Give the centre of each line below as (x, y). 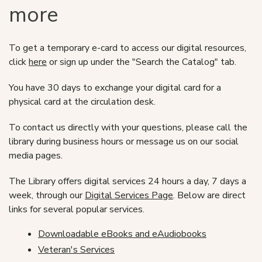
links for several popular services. (77, 209)
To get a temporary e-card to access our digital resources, (127, 48)
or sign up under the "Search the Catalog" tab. (142, 62)
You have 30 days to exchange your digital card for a (115, 88)
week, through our (47, 195)
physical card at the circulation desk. (82, 102)
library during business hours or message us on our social (124, 142)
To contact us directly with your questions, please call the (128, 127)
